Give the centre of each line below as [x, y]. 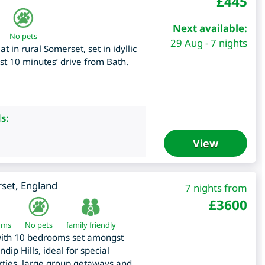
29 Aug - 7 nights [209, 43]
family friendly [91, 225]
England [39, 186]
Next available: [210, 28]
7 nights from [216, 188]
